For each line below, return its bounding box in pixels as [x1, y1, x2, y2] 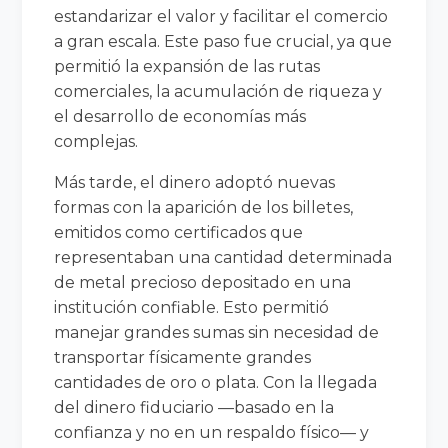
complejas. [54, 131, 139, 151]
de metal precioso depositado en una [54, 272, 352, 292]
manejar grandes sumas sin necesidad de [54, 322, 380, 342]
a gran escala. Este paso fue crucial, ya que [54, 31, 393, 51]
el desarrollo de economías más [54, 106, 307, 126]
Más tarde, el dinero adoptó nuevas [54, 172, 336, 192]
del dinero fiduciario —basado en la [54, 397, 335, 417]
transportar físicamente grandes [54, 347, 312, 367]
